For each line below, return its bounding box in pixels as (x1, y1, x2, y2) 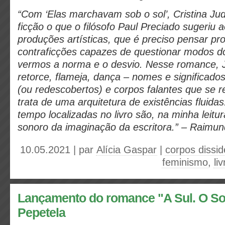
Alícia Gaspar (96, 144, 157, 155)
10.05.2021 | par (20, 144, 96, 155)
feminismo (162, 157, 208, 168)
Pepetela (18, 206, 65, 219)
